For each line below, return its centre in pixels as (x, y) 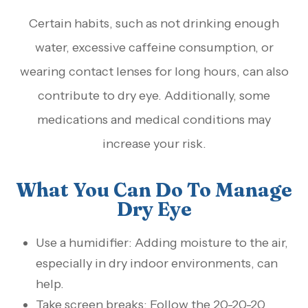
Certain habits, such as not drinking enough (154, 24)
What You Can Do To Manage (154, 190)
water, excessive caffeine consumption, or (154, 48)
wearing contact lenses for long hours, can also (154, 72)
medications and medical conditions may (154, 120)
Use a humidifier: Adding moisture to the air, (162, 243)
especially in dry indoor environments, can (157, 264)
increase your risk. (154, 144)
